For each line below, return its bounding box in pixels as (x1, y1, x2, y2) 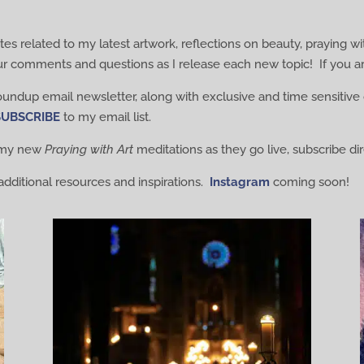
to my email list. (60, 109, 152, 124)
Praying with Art (45, 141, 134, 157)
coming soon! (270, 174, 350, 189)
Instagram (210, 174, 271, 189)
